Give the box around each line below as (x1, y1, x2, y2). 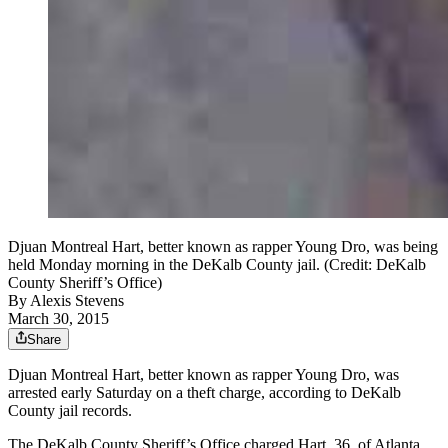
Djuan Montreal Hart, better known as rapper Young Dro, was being (8, 238, 438, 256)
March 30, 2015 (8, 310, 109, 328)
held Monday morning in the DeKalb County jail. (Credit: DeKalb (8, 256, 426, 274)
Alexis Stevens (30, 292, 124, 310)
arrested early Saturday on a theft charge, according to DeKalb (8, 384, 401, 402)
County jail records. (8, 402, 132, 420)
